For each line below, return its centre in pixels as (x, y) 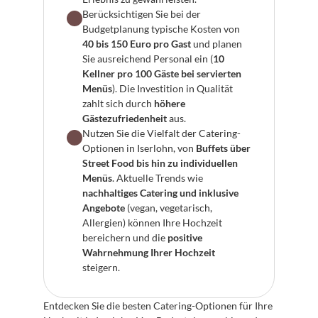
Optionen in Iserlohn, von (139, 148)
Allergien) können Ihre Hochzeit (152, 223)
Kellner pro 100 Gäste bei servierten (162, 73)
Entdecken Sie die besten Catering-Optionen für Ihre (158, 306)
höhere (170, 103)
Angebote (104, 208)
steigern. (101, 267)
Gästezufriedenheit (125, 118)
